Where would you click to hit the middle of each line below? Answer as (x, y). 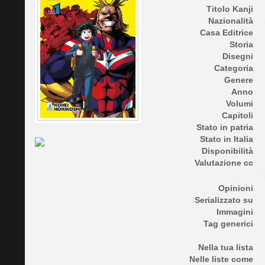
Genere (239, 80)
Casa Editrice (227, 33)
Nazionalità (231, 21)
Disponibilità (227, 151)
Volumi (240, 104)
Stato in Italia (227, 139)
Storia (241, 45)
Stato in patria (225, 127)
